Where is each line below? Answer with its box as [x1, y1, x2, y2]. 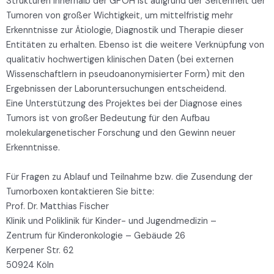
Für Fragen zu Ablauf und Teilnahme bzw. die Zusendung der [6, 171, 253, 183]
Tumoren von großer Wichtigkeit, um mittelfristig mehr [6, 10, 233, 22]
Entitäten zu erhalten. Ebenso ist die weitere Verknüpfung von [6, 39, 264, 51]
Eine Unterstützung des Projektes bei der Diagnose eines [6, 98, 242, 110]
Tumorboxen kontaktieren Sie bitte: [6, 186, 154, 198]
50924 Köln [6, 259, 54, 272]
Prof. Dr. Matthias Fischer [6, 201, 109, 213]
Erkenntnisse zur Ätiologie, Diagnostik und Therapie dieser [6, 24, 243, 37]
